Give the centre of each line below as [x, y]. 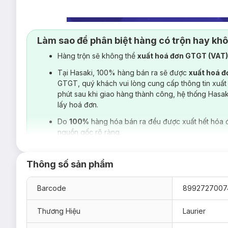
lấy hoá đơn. [78, 105]
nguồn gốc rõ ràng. [89, 132]
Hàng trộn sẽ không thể [97, 56]
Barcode [52, 188]
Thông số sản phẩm [70, 164]
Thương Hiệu [59, 211]
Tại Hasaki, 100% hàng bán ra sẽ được [123, 73]
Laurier [194, 211]
